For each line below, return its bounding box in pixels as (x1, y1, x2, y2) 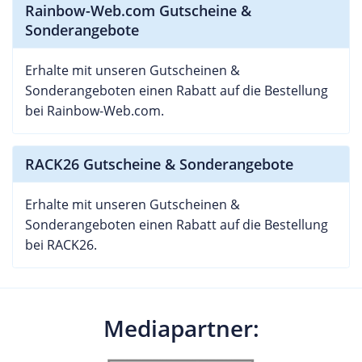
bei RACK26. (25, 235, 97, 254)
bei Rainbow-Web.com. (25, 101, 164, 120)
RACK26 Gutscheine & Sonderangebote (25, 154, 293, 174)
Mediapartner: (103, 312, 259, 343)
